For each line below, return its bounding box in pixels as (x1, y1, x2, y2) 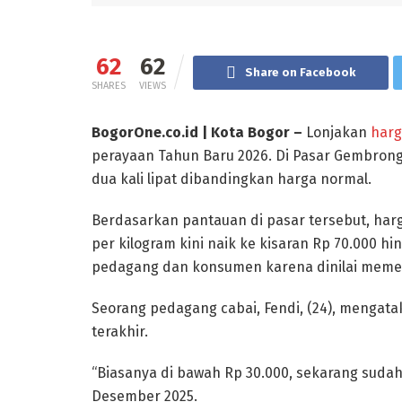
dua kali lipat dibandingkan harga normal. (92, 170, 371, 188)
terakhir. (92, 323, 148, 341)
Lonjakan (306, 124, 371, 142)
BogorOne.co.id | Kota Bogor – (92, 124, 306, 142)
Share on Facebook (245, 66, 355, 80)
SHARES (92, 80, 126, 92)
